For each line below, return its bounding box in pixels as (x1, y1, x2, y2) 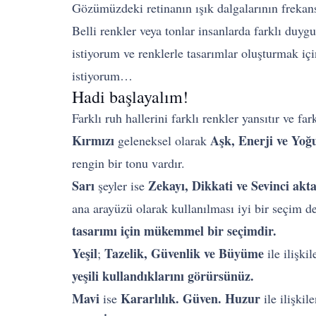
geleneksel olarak (114, 132, 210, 149)
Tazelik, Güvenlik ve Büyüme (104, 244, 264, 262)
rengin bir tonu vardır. (72, 154, 185, 171)
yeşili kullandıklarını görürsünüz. (72, 267, 254, 285)
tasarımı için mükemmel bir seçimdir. (72, 221, 276, 240)
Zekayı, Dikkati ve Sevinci (148, 176, 289, 195)
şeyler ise (95, 177, 148, 194)
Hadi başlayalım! (72, 85, 188, 108)
